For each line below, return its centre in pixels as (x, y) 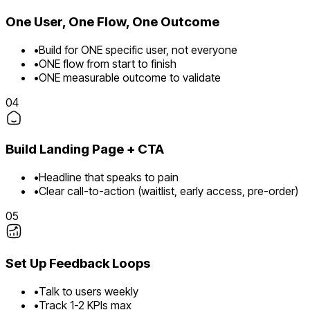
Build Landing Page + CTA (85, 149)
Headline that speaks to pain (109, 177)
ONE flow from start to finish (108, 63)
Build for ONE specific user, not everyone (138, 49)
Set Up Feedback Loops (78, 263)
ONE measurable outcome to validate (130, 77)
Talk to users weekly (89, 291)
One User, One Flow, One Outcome (112, 22)
